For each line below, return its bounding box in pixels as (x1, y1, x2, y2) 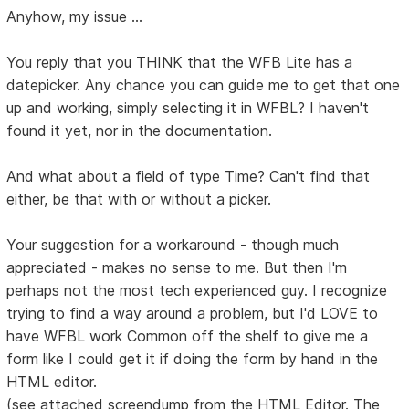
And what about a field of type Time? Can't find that (6, 167, 371, 186)
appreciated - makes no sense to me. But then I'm (6, 258, 348, 278)
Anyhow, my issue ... (6, 7, 143, 26)
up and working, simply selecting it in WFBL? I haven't (6, 99, 370, 118)
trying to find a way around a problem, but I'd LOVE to (6, 304, 379, 323)
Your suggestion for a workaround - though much (6, 236, 340, 255)
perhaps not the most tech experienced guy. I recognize (6, 281, 388, 300)
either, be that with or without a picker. (6, 190, 272, 209)
